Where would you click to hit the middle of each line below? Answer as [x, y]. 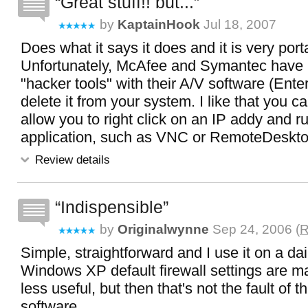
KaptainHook [159, 24]
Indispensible [112, 207]
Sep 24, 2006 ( [254, 229]
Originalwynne [163, 229]
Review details [71, 159]
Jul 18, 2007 [238, 24]
